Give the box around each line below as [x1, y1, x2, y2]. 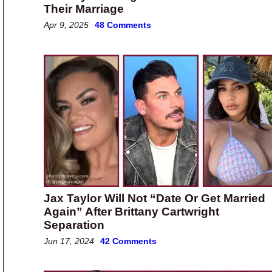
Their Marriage [44, 2, 124, 16]
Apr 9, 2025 [44, 20, 89, 30]
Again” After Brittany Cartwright [44, 205, 219, 219]
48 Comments [95, 20, 151, 30]
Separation [44, 219, 104, 232]
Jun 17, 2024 [44, 236, 94, 246]
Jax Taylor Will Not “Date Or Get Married [44, 192, 265, 205]
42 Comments [100, 236, 157, 246]
